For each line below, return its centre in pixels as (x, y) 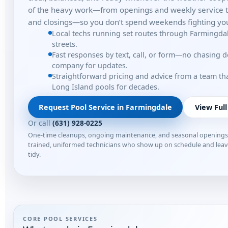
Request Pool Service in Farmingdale (105, 107)
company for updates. (90, 65)
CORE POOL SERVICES (60, 219)
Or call (40, 123)
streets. (65, 44)
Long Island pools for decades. (106, 87)
